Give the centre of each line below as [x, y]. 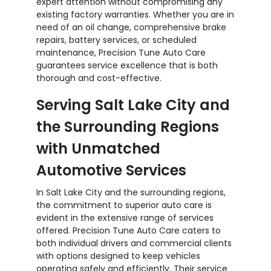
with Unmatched [98, 148]
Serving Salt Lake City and [133, 105]
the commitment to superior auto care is [124, 205]
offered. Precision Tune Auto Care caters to [129, 230]
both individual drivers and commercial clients [134, 243]
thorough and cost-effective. [99, 78]
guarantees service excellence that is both [127, 65]
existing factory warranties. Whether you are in [135, 14]
